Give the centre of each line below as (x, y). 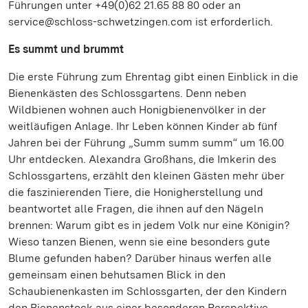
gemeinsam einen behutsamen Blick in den (117, 275)
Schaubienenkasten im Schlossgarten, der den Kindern (147, 291)
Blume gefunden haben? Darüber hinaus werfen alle (140, 258)
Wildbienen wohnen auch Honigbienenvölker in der (137, 110)
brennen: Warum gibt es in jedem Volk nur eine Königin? (149, 225)
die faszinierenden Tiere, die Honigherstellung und (136, 192)
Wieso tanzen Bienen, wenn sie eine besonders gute (139, 242)
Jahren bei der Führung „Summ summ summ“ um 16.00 (146, 143)
